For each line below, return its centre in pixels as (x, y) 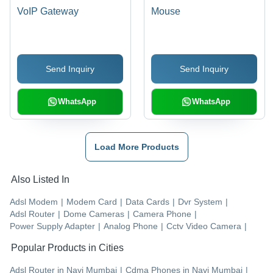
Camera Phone (162, 214)
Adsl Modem (34, 202)
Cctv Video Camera (204, 226)
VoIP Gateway (48, 12)
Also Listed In (40, 180)
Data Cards (147, 202)
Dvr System (200, 202)
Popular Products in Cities (67, 248)
